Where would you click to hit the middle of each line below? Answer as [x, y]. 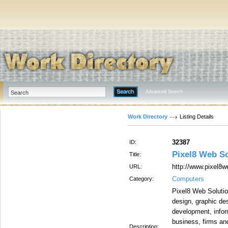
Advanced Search [164, 92]
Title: [135, 154]
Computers [188, 179]
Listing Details [197, 117]
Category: [141, 179]
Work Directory [148, 117]
